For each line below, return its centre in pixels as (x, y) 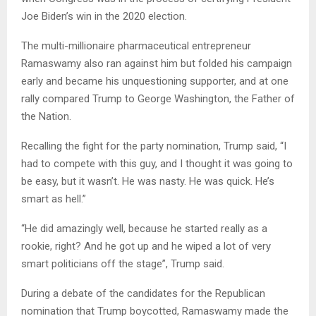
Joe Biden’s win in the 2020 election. (104, 17)
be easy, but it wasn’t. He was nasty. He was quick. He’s (148, 182)
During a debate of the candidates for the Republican (143, 294)
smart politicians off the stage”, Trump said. (123, 264)
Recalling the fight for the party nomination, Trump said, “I (154, 146)
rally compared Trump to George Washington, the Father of (158, 99)
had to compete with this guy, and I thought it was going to (157, 164)
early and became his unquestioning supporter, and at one (155, 81)
